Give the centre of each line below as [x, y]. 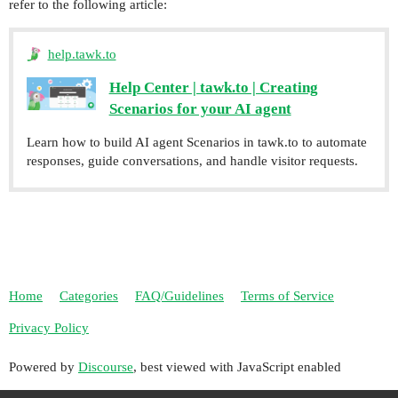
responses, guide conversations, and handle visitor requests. [192, 160]
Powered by [44, 366]
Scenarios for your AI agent [200, 108]
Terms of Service [287, 296]
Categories [89, 296]
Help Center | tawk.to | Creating [213, 87]
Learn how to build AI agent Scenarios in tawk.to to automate [197, 142]
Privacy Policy [49, 328]
